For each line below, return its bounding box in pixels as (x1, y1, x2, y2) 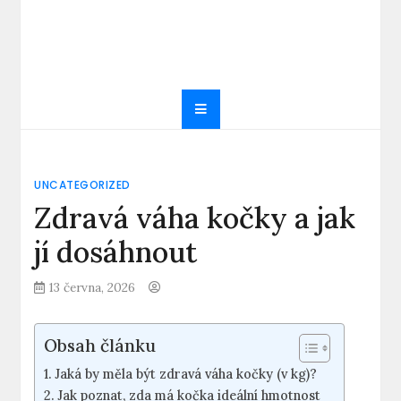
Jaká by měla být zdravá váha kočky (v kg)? (55, 365, 318, 382)
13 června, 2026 (49, 279, 136, 295)
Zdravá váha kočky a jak (34, 200, 356, 236)
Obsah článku (44, 334, 157, 356)
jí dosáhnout (34, 234, 198, 270)
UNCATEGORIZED (34, 177, 131, 192)
